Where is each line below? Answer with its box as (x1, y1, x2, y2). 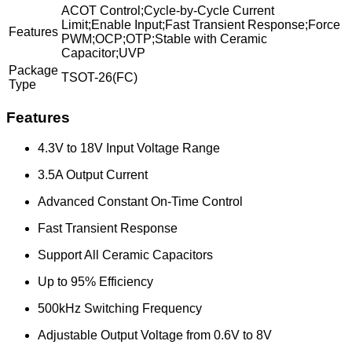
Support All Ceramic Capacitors (38, 247, 213, 262)
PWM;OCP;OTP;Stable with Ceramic (61, 32, 267, 46)
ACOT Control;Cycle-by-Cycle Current (61, 4, 274, 18)
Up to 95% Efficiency (38, 274, 153, 288)
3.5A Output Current (38, 167, 148, 181)
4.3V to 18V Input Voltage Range (38, 141, 220, 155)
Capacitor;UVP (61, 46, 145, 60)
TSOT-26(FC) (61, 71, 137, 85)
